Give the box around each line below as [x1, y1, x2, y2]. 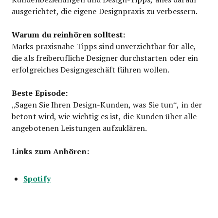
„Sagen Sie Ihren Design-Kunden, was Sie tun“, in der [12, 99, 202, 109]
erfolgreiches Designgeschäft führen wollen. [12, 64, 170, 74]
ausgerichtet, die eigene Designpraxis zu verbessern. [12, 5, 198, 16]
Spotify [23, 172, 51, 184]
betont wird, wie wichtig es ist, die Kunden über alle [12, 110, 197, 121]
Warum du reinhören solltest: [12, 28, 125, 40]
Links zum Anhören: [12, 145, 89, 157]
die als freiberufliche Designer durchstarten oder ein [12, 52, 199, 63]
